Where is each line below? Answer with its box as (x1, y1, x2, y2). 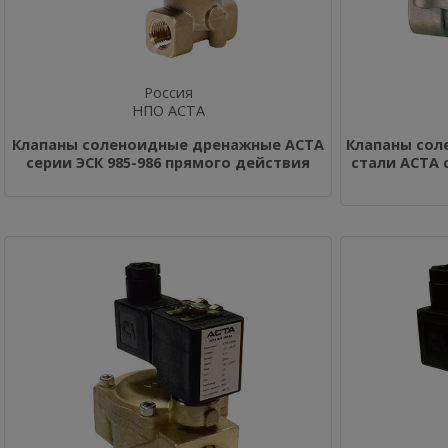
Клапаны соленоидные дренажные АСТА (12, 135, 324, 154)
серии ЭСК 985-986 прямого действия (26, 153, 310, 172)
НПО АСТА (131, 101, 205, 120)
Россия (143, 83, 193, 102)
